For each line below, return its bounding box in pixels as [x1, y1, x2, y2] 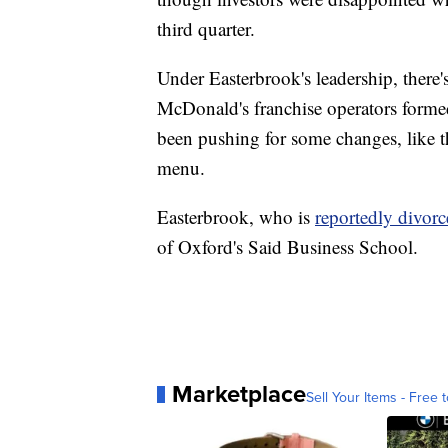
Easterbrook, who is [157, 204, 315, 230]
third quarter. [157, 16, 255, 42]
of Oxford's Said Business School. [157, 234, 418, 260]
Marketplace [172, 376, 306, 413]
